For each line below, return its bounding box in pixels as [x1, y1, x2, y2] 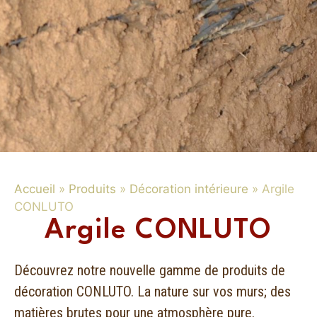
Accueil [14, 182, 55, 197]
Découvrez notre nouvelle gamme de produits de [14, 262, 285, 279]
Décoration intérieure [129, 182, 248, 197]
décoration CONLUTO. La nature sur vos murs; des [14, 283, 291, 301]
